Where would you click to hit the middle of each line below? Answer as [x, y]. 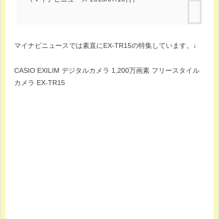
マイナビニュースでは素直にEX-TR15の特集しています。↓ [105, 46]
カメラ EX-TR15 [40, 82]
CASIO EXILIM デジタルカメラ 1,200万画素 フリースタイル [107, 70]
